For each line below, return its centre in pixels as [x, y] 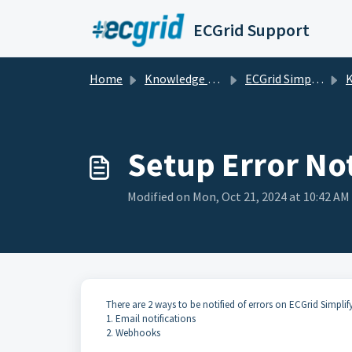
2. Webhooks [133, 333]
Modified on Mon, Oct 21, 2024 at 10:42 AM [238, 196]
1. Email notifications [151, 319]
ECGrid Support [251, 30]
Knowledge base [176, 79]
